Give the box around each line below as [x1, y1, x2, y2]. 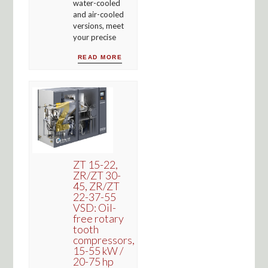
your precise [72, 32, 116, 42]
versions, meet [72, 20, 124, 31]
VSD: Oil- [72, 200, 116, 214]
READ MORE [77, 53, 123, 60]
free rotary [72, 211, 124, 225]
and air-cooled [72, 9, 124, 19]
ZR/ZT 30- [72, 168, 121, 182]
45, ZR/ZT [72, 179, 120, 193]
